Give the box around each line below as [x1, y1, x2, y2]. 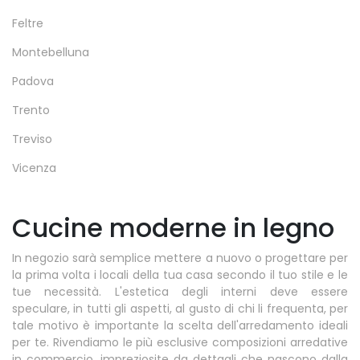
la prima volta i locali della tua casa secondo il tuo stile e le [12, 267, 348, 284]
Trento [12, 102, 50, 119]
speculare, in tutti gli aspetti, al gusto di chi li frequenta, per [12, 301, 348, 317]
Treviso [12, 131, 52, 148]
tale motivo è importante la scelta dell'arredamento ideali [12, 317, 348, 334]
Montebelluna [12, 44, 89, 61]
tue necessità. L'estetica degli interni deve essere [12, 284, 348, 301]
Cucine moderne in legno [12, 210, 334, 247]
